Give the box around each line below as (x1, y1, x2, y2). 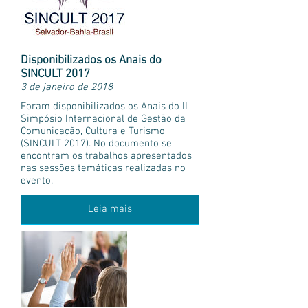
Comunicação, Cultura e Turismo (21, 125, 165, 138)
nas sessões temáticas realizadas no (21, 162, 186, 175)
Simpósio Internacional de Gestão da (21, 113, 186, 126)
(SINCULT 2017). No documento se (21, 137, 172, 151)
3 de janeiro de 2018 (21, 81, 113, 94)
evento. (21, 175, 53, 188)
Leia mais (88, 203, 132, 216)
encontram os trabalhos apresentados (21, 150, 192, 163)
